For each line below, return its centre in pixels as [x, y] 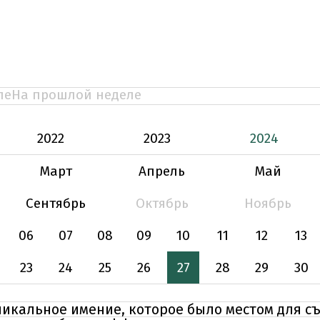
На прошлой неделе [76, 95]
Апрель [162, 171]
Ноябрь [268, 203]
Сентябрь [56, 203]
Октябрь [162, 203]
